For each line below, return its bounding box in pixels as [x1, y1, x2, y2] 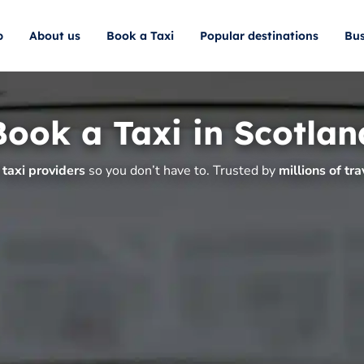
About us [29, 28, 80, 43]
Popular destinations [200, 28, 318, 43]
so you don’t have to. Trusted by [85, 162, 279, 180]
